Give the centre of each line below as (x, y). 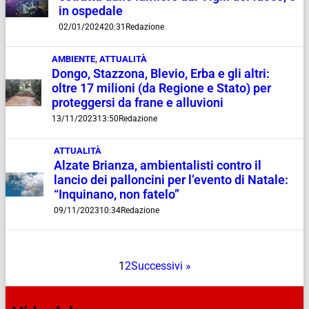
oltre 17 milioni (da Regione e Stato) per (161, 89)
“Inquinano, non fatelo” (116, 195)
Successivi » (161, 266)
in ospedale (90, 11)
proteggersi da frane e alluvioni (137, 103)
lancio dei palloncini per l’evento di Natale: (171, 180)
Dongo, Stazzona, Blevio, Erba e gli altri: (160, 74)
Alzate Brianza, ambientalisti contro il (157, 166)
